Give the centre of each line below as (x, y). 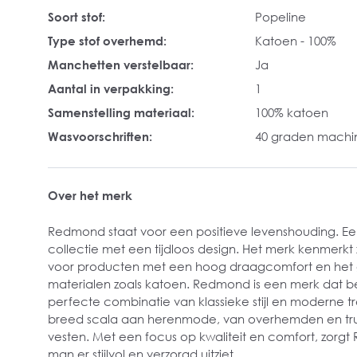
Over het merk (90, 195)
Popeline (280, 17)
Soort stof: (76, 17)
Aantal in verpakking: (111, 88)
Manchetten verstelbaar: (121, 65)
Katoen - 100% (296, 41)
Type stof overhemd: (107, 41)
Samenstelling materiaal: (121, 112)
